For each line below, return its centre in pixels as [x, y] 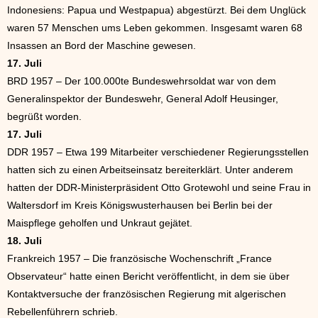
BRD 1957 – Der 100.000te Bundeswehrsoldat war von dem [142, 81]
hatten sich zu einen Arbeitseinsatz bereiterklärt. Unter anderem [150, 170]
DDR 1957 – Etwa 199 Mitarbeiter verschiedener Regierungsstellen [158, 152]
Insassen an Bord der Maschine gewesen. [102, 45]
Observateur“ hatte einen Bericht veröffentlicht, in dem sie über [148, 276]
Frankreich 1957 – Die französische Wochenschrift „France [139, 258]
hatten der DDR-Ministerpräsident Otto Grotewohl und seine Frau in [159, 187]
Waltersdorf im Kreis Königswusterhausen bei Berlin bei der [140, 205]
